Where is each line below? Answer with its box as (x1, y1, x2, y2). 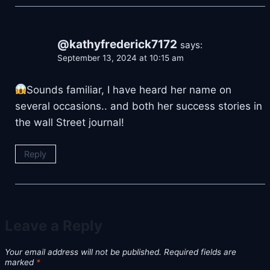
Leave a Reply (5, 216, 102, 234)
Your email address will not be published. (5, 246, 162, 257)
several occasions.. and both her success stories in (15, 99, 262, 112)
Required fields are (164, 246, 236, 257)
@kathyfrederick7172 (57, 37, 177, 51)
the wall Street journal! (15, 116, 124, 128)
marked (5, 257, 36, 267)
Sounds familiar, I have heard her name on (27, 83, 232, 96)
